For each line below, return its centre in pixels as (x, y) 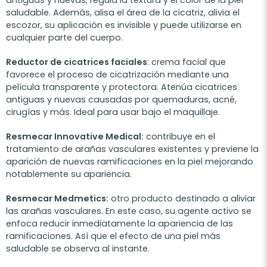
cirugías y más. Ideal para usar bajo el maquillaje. (113, 112)
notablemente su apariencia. (69, 174)
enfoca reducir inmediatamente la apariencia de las (119, 224)
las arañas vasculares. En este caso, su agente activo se (129, 211)
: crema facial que (187, 62)
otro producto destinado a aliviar (182, 199)
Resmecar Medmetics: (57, 199)
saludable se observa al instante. (78, 249)
